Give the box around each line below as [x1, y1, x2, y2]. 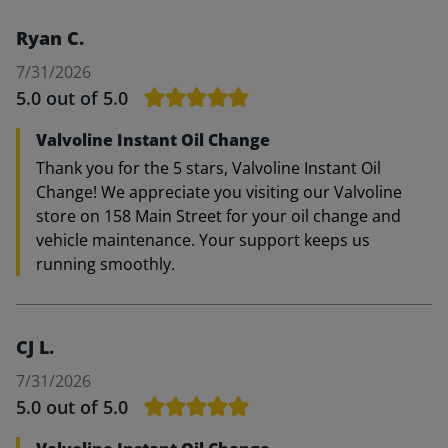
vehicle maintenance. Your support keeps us [36, 228, 370, 251]
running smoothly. [36, 252, 175, 275]
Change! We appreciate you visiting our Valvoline [36, 180, 402, 203]
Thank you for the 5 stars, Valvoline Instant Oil [36, 156, 381, 179]
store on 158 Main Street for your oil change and [36, 204, 401, 227]
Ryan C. [16, 25, 84, 50]
